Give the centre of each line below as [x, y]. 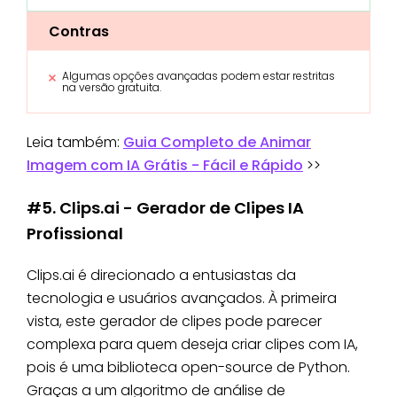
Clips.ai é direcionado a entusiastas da [161, 276]
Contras [79, 32]
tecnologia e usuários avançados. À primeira [182, 299]
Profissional [75, 234]
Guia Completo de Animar [217, 143]
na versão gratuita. [112, 88]
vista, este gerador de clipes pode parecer [174, 322]
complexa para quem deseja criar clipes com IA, [192, 345]
